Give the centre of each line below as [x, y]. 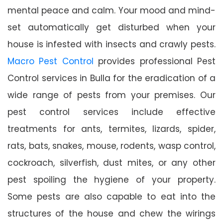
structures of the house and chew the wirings [111, 213]
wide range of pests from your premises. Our [111, 95]
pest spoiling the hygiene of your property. [111, 179]
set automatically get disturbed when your [111, 27]
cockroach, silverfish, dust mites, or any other [111, 163]
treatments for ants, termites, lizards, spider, [111, 129]
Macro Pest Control [51, 61]
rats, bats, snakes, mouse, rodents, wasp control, [111, 146]
